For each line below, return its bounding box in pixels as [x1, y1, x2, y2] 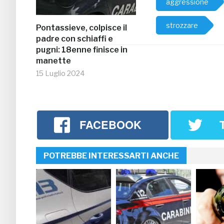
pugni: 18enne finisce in [36, 45, 127, 55]
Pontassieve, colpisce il [36, 23, 127, 33]
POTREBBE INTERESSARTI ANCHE [43, 150, 179, 160]
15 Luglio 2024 [36, 69, 84, 78]
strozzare [166, 21, 198, 30]
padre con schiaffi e [36, 34, 113, 44]
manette [36, 56, 71, 66]
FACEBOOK [79, 116, 142, 133]
